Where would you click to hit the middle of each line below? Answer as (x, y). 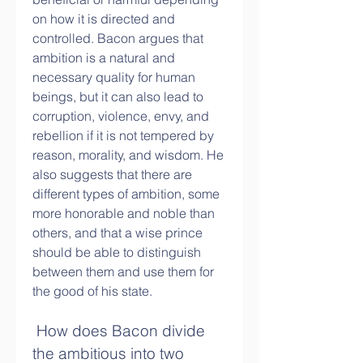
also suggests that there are (112, 174)
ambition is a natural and (104, 58)
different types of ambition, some (126, 194)
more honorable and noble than (124, 213)
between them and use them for (123, 271)
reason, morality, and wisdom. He (128, 155)
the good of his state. (92, 291)
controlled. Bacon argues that (118, 38)
